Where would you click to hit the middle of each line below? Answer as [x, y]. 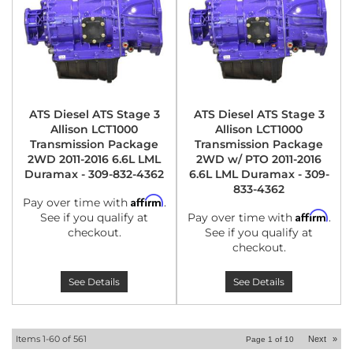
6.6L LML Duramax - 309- [259, 174]
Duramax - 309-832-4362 [94, 174]
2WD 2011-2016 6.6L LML [94, 159]
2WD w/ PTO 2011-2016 [259, 159]
